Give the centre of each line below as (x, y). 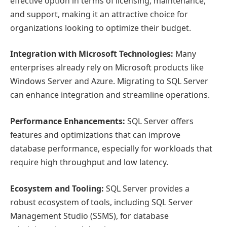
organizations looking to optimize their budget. (101, 28)
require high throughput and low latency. (89, 162)
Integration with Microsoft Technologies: (92, 54)
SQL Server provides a (147, 188)
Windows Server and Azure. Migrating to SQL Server (109, 81)
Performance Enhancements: (68, 121)
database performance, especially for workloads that (111, 148)
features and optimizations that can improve (95, 135)
